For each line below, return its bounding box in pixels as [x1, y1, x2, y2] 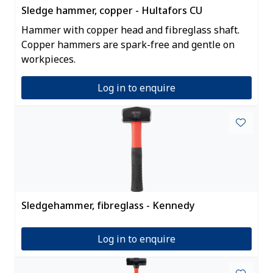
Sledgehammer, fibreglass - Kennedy [21, 198, 194, 212]
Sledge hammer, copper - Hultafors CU [21, 3, 202, 17]
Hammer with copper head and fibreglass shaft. [21, 23, 239, 37]
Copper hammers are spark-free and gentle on [21, 37, 235, 51]
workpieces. [21, 52, 76, 66]
